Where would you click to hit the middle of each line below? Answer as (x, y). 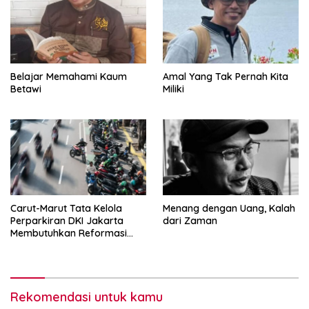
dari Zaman (190, 221)
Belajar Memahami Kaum (69, 76)
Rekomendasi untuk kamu (87, 297)
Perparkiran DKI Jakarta (67, 221)
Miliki (173, 89)
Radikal (28, 246)
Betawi (26, 89)
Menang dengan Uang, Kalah (229, 209)
